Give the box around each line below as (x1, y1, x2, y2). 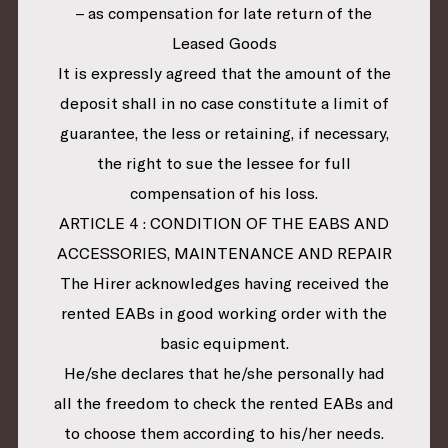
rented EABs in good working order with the (61, 303, 387, 324)
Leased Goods (171, 33, 277, 54)
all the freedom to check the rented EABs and (54, 393, 394, 414)
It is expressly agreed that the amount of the (57, 63, 391, 84)
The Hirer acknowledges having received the (59, 273, 389, 294)
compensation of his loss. (130, 183, 318, 204)
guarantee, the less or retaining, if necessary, (59, 123, 389, 144)
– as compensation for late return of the (76, 3, 372, 24)
